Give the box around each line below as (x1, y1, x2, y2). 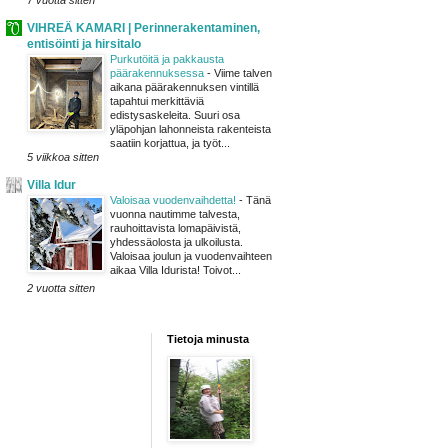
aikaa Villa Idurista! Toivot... (110, 264, 241, 276)
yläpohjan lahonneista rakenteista (110, 123, 271, 135)
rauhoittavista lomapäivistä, (110, 222, 241, 234)
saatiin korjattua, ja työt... (110, 137, 230, 149)
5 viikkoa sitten (27, 151, 99, 163)
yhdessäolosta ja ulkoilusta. (110, 236, 243, 248)
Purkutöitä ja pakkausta (110, 53, 224, 65)
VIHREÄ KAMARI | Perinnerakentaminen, (27, 21, 260, 35)
